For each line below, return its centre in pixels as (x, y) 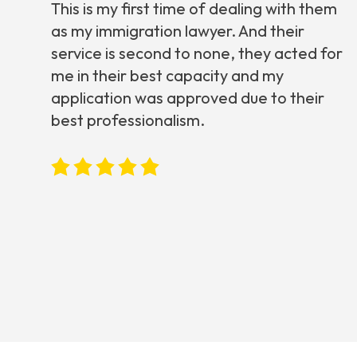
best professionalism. (128, 120)
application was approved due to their (188, 98)
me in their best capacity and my (167, 76)
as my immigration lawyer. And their (178, 31)
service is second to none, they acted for (197, 53)
